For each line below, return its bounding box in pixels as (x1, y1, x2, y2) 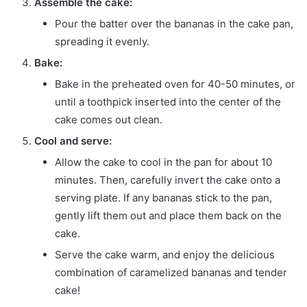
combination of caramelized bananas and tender (55, 265, 287, 279)
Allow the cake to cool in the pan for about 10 (55, 155, 272, 169)
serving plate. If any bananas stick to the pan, (55, 191, 272, 204)
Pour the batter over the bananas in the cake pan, (55, 16, 293, 30)
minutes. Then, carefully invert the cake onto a (55, 173, 280, 186)
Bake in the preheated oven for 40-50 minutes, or (55, 77, 295, 90)
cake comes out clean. (55, 112, 162, 126)
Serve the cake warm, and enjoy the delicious (55, 247, 275, 261)
